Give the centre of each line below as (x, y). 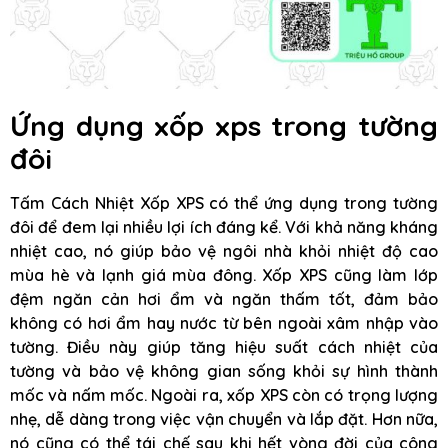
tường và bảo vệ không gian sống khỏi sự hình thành (224, 371)
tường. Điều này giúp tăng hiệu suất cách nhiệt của (224, 347)
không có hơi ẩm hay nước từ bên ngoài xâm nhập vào (224, 323)
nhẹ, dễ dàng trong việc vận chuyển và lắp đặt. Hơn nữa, (224, 419)
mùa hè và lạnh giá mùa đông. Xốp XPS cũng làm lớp (224, 275)
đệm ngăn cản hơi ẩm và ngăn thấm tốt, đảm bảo (224, 299)
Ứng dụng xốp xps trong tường (224, 126)
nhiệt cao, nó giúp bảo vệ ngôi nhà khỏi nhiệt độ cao (224, 251)
